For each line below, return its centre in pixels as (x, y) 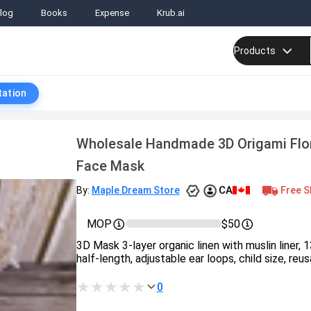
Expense (112, 13)
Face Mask (110, 166)
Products (255, 51)
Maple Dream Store (135, 190)
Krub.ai (171, 13)
